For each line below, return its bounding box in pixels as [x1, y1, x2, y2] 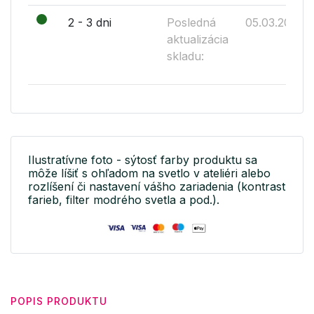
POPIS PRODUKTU [11, 294, 107, 307]
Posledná [167, 15, 216, 29]
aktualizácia [167, 32, 228, 46]
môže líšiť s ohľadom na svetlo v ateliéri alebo [28, 165, 271, 180]
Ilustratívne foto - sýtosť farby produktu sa [28, 152, 257, 167]
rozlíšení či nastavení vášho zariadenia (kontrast [28, 179, 285, 193]
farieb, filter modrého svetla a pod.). [28, 192, 219, 207]
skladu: [167, 48, 204, 63]
